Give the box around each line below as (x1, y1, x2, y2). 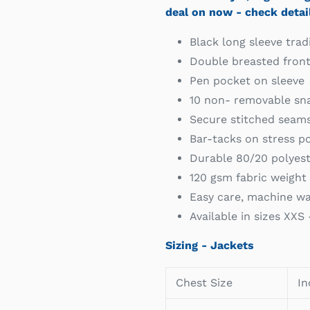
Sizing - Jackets (165, 238, 254, 252)
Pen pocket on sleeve (190, 74, 304, 88)
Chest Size (176, 276, 232, 290)
